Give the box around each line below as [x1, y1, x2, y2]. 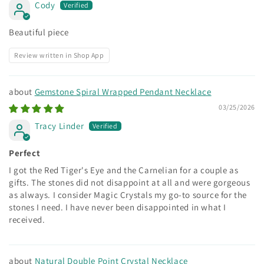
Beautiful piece [9, 26, 69, 38]
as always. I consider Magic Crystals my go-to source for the [9, 189, 247, 200]
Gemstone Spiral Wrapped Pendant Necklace [34, 85, 212, 97]
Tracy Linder [35, 120, 84, 131]
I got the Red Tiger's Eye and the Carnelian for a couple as [9, 164, 239, 176]
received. [9, 213, 45, 225]
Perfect [9, 147, 41, 159]
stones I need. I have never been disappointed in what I [9, 201, 227, 213]
